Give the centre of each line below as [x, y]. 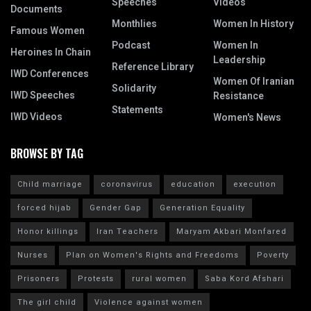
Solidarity [134, 88]
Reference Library [153, 67]
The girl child [47, 302]
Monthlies [134, 24]
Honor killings [48, 231]
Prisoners [39, 278]
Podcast [131, 45]
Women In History [253, 24]
